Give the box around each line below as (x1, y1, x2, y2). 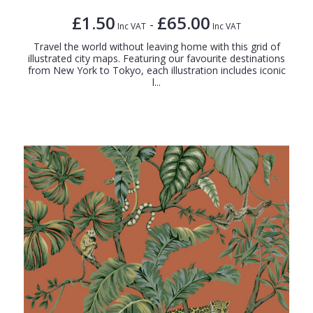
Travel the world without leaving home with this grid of (33, 40, 280, 54)
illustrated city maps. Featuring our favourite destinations (28, 52, 285, 66)
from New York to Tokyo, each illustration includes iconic (27, 64, 286, 78)
